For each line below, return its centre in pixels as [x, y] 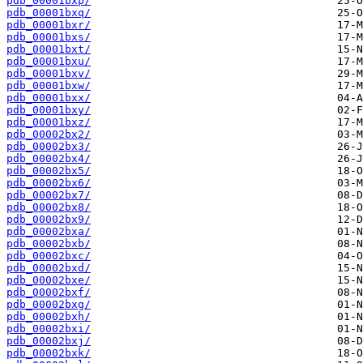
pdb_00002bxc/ [49, 256]
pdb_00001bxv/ [49, 74]
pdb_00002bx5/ [49, 171]
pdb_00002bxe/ [49, 280]
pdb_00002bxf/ [49, 293]
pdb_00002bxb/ [49, 244]
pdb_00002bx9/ [49, 220]
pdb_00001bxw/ [49, 86]
